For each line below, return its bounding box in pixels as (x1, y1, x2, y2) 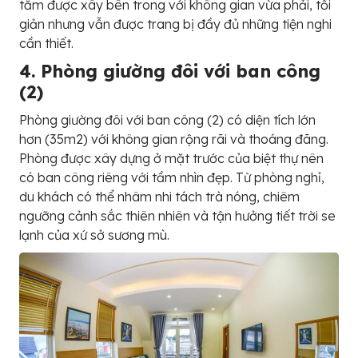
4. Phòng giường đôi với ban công (19, 59, 320, 82)
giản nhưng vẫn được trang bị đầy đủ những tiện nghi (19, 15, 332, 32)
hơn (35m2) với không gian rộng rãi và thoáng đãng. (19, 130, 328, 147)
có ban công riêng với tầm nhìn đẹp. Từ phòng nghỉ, (19, 169, 324, 185)
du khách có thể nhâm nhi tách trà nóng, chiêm (19, 188, 300, 205)
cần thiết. (19, 34, 74, 51)
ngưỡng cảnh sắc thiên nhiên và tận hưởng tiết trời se (19, 207, 336, 224)
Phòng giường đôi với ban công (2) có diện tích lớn (19, 111, 316, 128)
